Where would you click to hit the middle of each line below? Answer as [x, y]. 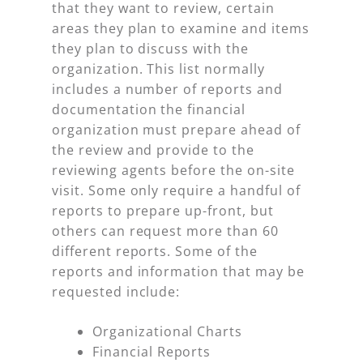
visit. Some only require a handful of [176, 191]
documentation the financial [149, 110]
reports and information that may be [178, 272]
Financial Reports [152, 352]
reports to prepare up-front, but [163, 211]
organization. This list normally [158, 69]
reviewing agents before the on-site [173, 171]
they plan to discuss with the [150, 49]
